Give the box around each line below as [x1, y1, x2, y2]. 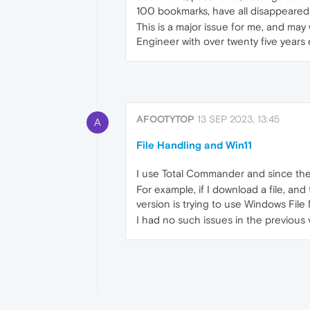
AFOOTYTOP [136, 113, 194, 125]
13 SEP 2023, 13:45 [197, 113, 280, 125]
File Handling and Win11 [136, 139, 252, 152]
